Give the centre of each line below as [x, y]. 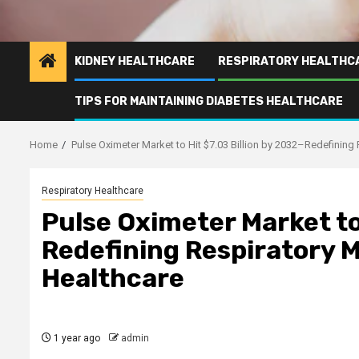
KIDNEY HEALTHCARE [135, 61]
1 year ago [76, 338]
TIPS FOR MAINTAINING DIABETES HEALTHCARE [209, 101]
